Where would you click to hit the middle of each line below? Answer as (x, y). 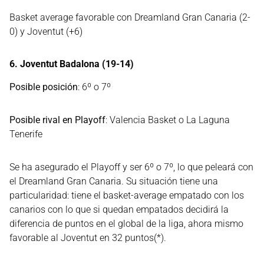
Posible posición (44, 87)
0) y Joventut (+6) (46, 32)
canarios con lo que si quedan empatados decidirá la (119, 209)
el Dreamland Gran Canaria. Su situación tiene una (114, 181)
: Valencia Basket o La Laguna (168, 120)
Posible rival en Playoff (57, 120)
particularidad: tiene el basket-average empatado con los (127, 195)
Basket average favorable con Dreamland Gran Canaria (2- (130, 17)
